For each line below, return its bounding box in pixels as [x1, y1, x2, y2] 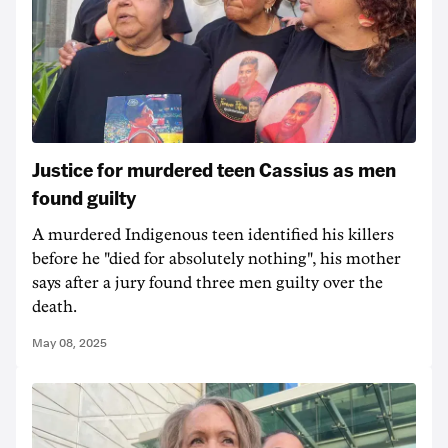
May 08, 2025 [32, 336, 107, 350]
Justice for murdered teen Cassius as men [32, 156, 396, 182]
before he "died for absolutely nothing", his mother [32, 251, 401, 267]
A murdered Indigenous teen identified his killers [32, 227, 394, 243]
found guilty [32, 184, 136, 210]
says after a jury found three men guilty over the [32, 275, 383, 291]
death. [32, 299, 77, 315]
